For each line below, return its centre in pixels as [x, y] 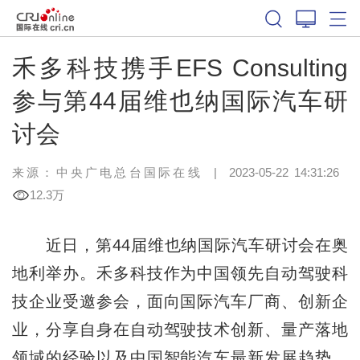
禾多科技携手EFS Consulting [180, 67]
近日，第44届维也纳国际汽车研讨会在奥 [180, 245]
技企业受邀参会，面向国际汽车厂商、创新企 [180, 301]
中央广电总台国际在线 [129, 172]
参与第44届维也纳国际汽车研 [180, 100]
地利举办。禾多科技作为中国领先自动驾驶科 [180, 273]
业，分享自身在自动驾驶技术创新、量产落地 [180, 329]
